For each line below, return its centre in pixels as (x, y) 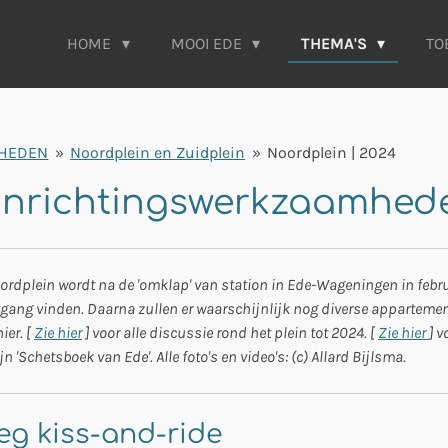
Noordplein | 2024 (331, 152)
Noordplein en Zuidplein (158, 152)
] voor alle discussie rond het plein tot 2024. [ (230, 332)
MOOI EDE (208, 43)
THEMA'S (336, 43)
